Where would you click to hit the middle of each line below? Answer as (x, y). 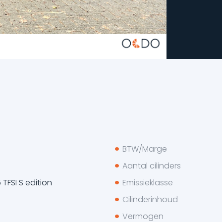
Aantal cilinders (151, 166)
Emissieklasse (147, 182)
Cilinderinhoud (150, 199)
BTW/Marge (144, 149)
